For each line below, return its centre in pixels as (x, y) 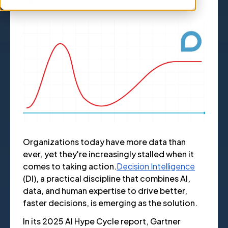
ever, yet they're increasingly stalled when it (108, 154)
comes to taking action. (70, 166)
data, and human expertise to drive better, (105, 191)
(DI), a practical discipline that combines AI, (107, 179)
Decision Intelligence (156, 166)
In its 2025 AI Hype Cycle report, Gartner (102, 221)
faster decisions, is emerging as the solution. (111, 203)
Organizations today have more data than (104, 142)
